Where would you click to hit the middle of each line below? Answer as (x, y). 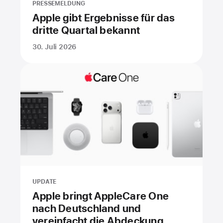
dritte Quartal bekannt (86, 30)
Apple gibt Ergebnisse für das (104, 17)
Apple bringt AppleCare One (101, 196)
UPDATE (45, 181)
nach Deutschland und (87, 208)
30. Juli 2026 (55, 47)
